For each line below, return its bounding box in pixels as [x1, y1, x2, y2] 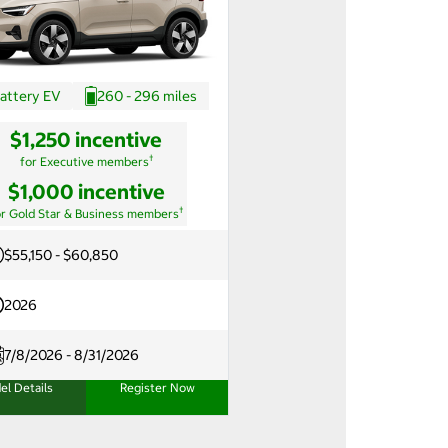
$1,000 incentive [7, 178, 165, 204]
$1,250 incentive [10, 126, 162, 152]
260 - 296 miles [96, 86, 197, 105]
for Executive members [19, 153, 149, 169]
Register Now [119, 379, 195, 395]
